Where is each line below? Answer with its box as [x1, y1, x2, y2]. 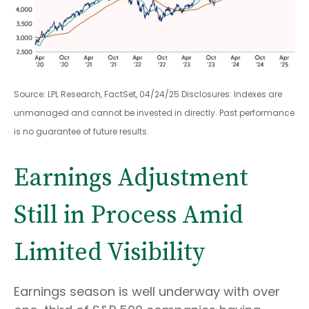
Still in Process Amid [14, 199, 243, 231]
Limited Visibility [14, 237, 205, 268]
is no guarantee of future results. [14, 125, 149, 137]
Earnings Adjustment [14, 162, 248, 194]
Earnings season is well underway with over [14, 282, 280, 300]
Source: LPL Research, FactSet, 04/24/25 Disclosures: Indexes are [14, 88, 282, 100]
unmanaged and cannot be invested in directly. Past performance [14, 106, 295, 119]
